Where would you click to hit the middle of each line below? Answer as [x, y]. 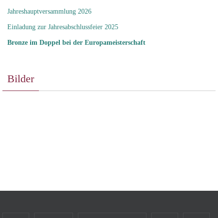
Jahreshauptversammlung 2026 [49, 11]
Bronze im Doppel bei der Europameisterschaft [76, 42]
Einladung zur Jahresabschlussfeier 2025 [63, 27]
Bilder [21, 78]
